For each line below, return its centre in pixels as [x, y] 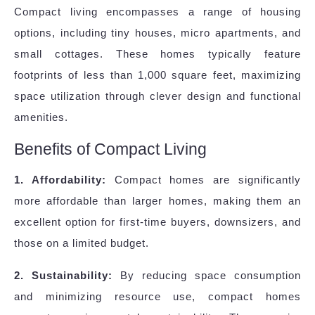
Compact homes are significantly [204, 180]
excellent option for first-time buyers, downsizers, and [157, 222]
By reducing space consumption [207, 276]
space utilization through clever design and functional [157, 96]
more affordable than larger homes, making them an [157, 201]
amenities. [41, 117]
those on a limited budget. [82, 243]
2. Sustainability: [63, 276]
